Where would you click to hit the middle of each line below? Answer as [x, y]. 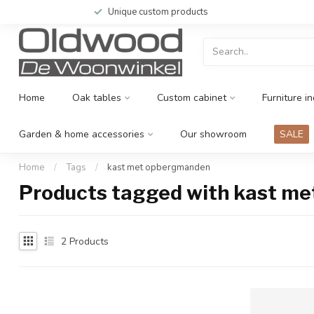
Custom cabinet [192, 98]
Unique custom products [158, 12]
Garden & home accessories [82, 134]
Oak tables [97, 98]
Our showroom [213, 134]
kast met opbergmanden [159, 168]
